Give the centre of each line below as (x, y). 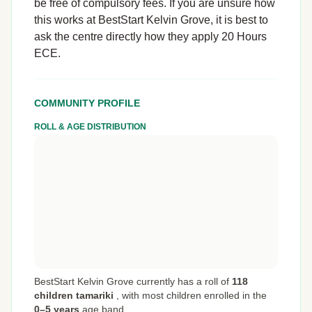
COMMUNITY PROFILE (87, 103)
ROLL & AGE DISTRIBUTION (90, 126)
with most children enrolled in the (193, 295)
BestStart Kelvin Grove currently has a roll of (133, 281)
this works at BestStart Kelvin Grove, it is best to (151, 19)
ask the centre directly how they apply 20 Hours (150, 36)
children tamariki (74, 295)
